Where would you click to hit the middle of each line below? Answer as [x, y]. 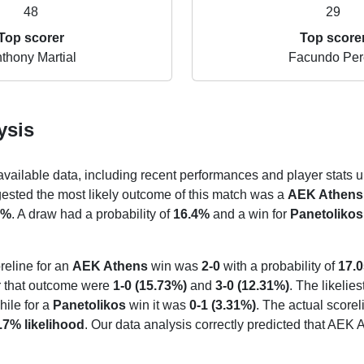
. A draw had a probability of [92, 214]
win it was [157, 305]
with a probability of [279, 266]
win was [174, 266]
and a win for [249, 214]
